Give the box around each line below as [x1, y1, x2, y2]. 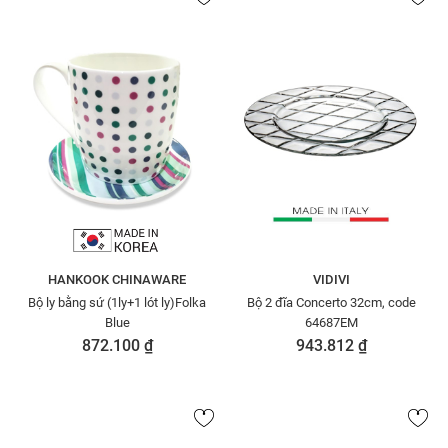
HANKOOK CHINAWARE [48, 272, 186, 287]
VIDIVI [312, 272, 350, 287]
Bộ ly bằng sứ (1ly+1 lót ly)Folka [28, 295, 46, 310]
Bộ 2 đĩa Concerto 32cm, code [246, 295, 275, 310]
